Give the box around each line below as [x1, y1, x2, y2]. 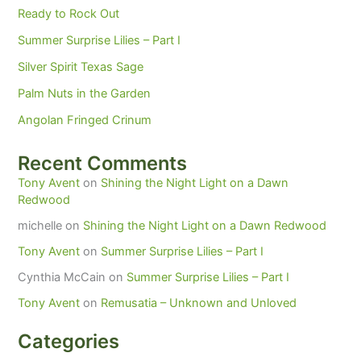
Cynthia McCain [18, 270, 106, 285]
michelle [18, 218, 63, 234]
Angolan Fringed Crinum [18, 113, 152, 128]
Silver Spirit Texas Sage [18, 60, 144, 75]
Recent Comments [18, 151, 188, 176]
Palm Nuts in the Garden [18, 86, 151, 102]
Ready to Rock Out [18, 6, 120, 22]
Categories [18, 330, 120, 354]
